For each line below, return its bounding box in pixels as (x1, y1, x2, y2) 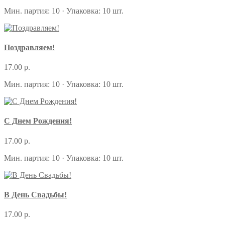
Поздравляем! (4, 43, 55, 52)
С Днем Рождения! (4, 117, 72, 126)
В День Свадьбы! (4, 190, 67, 199)
